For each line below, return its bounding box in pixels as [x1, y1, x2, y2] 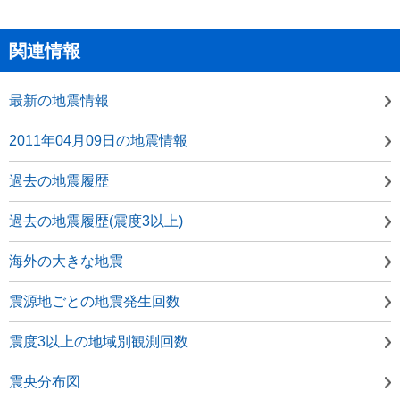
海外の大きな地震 [9, 253, 123, 269]
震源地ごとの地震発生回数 [9, 293, 180, 309]
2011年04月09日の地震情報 [9, 132, 187, 148]
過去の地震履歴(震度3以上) [9, 212, 183, 229]
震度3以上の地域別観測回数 [9, 333, 188, 349]
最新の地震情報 [9, 92, 109, 108]
